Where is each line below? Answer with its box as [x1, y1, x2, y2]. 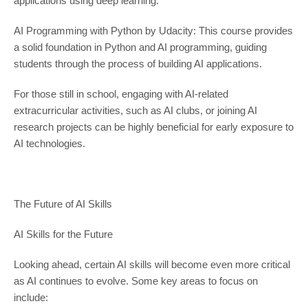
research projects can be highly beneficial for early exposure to [13, 121, 294, 133]
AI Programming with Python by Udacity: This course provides [13, 25, 293, 37]
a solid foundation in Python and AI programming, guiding [13, 41, 267, 54]
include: [13, 291, 48, 304]
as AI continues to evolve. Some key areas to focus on [13, 275, 258, 287]
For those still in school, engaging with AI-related [13, 88, 228, 100]
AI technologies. [13, 137, 85, 150]
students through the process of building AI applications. [13, 58, 262, 70]
